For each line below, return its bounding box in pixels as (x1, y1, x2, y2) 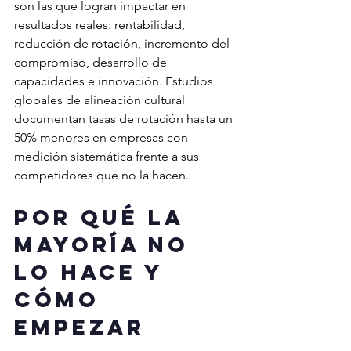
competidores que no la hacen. (14, 168, 189, 183)
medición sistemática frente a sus (14, 149, 202, 165)
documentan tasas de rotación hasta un (14, 111, 236, 127)
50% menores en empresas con (14, 130, 191, 146)
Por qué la (14, 204, 192, 231)
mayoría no (14, 231, 198, 259)
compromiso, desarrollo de (14, 55, 170, 71)
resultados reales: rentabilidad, (14, 17, 188, 33)
